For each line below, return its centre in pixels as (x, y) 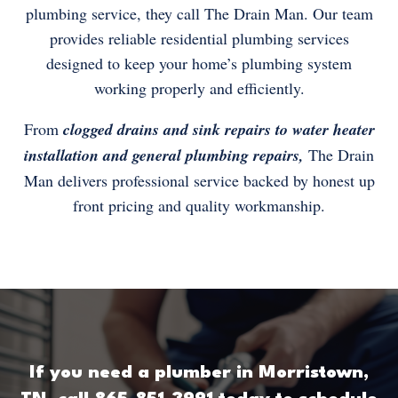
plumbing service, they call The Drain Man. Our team (199, 14)
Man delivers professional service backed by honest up (199, 181)
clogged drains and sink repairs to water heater (219, 130)
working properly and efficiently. (199, 88)
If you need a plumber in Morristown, (199, 374)
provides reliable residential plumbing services (199, 39)
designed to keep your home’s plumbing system (199, 64)
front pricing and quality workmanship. (199, 206)
